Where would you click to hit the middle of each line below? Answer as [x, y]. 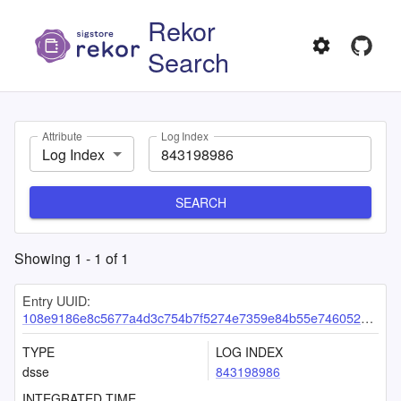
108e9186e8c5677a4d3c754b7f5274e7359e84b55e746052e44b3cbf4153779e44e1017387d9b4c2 [192, 317]
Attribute [62, 136]
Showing [44, 258]
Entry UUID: [56, 300]
